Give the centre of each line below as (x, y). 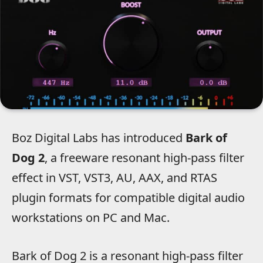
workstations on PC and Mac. (91, 218)
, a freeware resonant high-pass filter (144, 158)
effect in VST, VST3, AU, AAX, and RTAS (114, 178)
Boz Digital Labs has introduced (99, 138)
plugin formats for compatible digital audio (128, 198)
